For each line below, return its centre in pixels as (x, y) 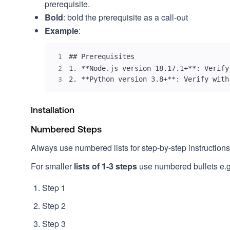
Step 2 (54, 206)
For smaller (52, 166)
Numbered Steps (66, 129)
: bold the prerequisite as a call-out (126, 17)
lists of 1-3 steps (106, 166)
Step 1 (54, 188)
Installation (53, 109)
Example (62, 31)
